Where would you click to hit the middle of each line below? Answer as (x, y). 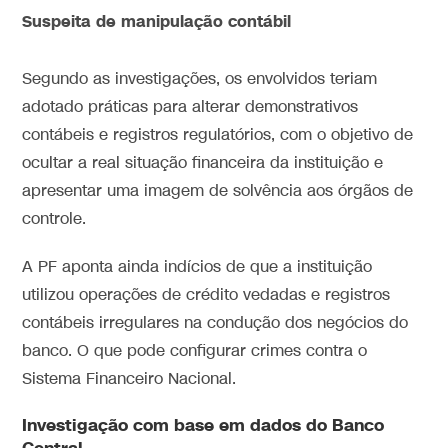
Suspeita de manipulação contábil (157, 22)
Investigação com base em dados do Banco (203, 426)
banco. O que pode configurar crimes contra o (195, 352)
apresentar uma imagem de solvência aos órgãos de (218, 192)
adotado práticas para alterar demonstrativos (190, 108)
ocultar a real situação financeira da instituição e (203, 164)
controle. (54, 220)
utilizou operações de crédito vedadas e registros (206, 296)
